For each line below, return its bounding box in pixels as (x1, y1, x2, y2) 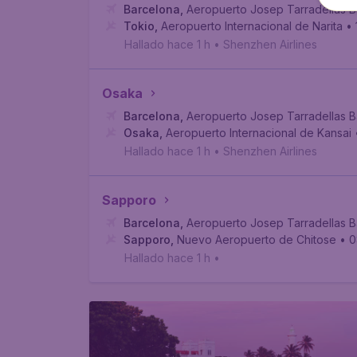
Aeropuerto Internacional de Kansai (166, 126, 351, 139)
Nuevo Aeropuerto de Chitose (177, 233, 336, 246)
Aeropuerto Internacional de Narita (161, 19, 343, 33)
